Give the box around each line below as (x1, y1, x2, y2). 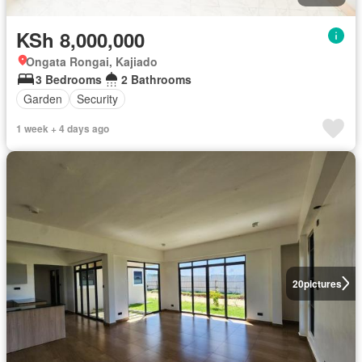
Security (77, 90, 118, 107)
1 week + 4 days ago (16, 120, 109, 136)
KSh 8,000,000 (16, 25, 145, 53)
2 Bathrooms (121, 70, 192, 87)
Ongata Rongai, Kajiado (26, 53, 158, 69)
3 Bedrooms (36, 70, 102, 87)
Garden (23, 90, 62, 107)
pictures (303, 276, 342, 291)
